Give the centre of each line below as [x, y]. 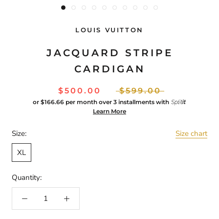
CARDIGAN [109, 69]
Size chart [191, 133]
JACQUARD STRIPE [109, 53]
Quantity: [27, 177]
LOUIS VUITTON [109, 30]
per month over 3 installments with [118, 102]
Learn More [109, 111]
